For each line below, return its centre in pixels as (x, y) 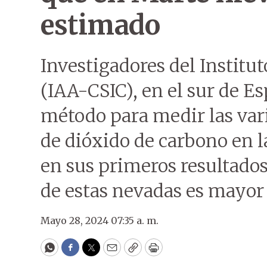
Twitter (110, 253)
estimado (100, 25)
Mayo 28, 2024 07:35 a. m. (100, 221)
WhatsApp (77, 253)
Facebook (94, 253)
